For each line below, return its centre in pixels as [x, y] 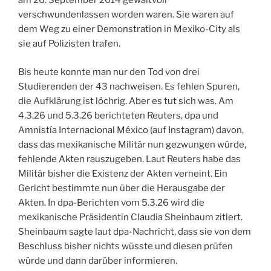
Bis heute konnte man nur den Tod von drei [109, 72]
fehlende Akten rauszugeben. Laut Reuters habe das [129, 159]
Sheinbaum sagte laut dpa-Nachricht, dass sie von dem [135, 231]
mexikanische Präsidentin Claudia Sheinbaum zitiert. [130, 217]
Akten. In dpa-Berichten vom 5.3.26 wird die [111, 202]
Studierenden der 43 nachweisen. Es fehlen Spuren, [129, 86]
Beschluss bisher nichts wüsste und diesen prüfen [126, 246]
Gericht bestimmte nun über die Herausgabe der [122, 188]
